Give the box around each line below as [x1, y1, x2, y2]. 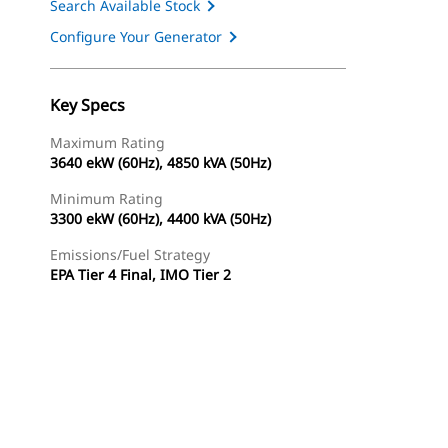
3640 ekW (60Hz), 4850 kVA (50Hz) [50, 153, 271, 172]
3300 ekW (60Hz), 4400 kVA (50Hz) [50, 209, 271, 228]
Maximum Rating [50, 133, 165, 152]
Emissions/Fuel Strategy [50, 245, 210, 264]
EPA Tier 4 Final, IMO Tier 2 [50, 265, 231, 284]
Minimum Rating [50, 189, 163, 208]
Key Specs [50, 94, 125, 116]
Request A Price [232, 412, 323, 429]
